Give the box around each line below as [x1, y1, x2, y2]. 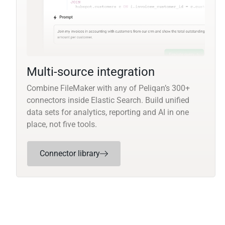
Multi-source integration [27, 65, 155, 79]
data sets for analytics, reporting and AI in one [27, 107, 189, 118]
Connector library [40, 149, 100, 159]
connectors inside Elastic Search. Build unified [27, 95, 189, 105]
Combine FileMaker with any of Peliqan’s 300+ [27, 83, 190, 93]
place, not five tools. [27, 120, 97, 130]
